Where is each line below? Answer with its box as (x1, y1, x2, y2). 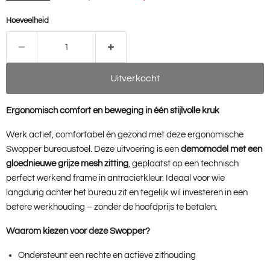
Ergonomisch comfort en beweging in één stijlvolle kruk (6, 106, 219, 116)
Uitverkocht (110, 74, 160, 84)
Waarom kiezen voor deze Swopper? (6, 227, 150, 236)
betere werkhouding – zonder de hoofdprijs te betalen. (6, 202, 218, 212)
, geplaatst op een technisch (128, 159, 239, 169)
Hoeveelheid (6, 16, 49, 25)
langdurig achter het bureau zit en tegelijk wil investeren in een (6, 188, 248, 198)
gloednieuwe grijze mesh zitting (6, 159, 128, 169)
